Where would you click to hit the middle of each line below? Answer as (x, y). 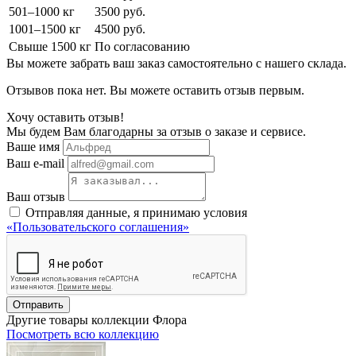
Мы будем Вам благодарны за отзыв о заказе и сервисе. (156, 131)
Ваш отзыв (36, 196)
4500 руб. (120, 29)
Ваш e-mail (35, 163)
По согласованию (142, 46)
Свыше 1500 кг (50, 46)
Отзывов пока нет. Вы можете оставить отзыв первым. (155, 90)
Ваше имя (33, 146)
